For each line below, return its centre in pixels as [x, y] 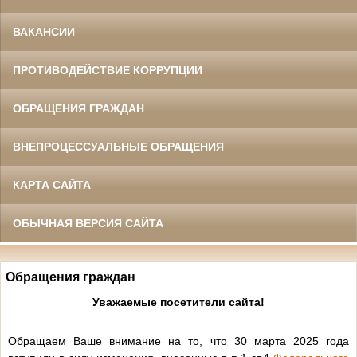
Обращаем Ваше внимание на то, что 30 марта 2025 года [178, 341]
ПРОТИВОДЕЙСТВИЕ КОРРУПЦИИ [108, 70]
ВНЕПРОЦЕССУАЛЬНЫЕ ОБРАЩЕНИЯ [118, 147]
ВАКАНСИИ [44, 32]
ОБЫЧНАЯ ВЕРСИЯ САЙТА [88, 223]
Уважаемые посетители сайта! [178, 302]
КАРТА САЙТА [52, 185]
